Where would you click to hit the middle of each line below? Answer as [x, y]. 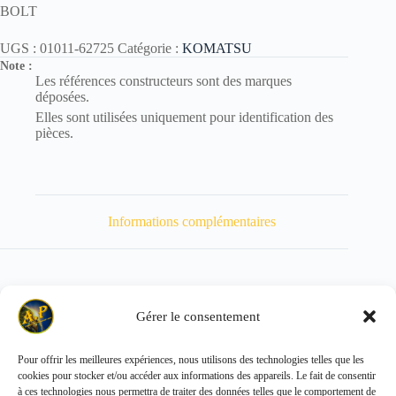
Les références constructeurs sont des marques [164, 81]
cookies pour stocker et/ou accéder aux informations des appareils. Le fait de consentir [197, 376]
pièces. [54, 133]
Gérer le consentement [198, 316]
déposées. [62, 97]
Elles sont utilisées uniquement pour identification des [184, 118]
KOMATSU [217, 49]
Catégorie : [150, 49]
